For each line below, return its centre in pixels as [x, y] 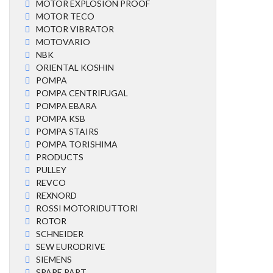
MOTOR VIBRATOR [75, 29]
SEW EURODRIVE [71, 246]
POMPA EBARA [66, 106]
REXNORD [56, 195]
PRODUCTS [60, 157]
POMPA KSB [61, 119]
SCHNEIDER [60, 234]
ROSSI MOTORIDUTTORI [87, 208]
